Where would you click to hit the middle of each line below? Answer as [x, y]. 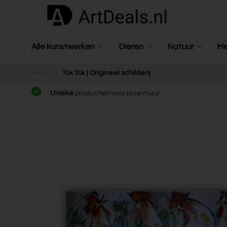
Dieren [131, 47]
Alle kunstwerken [63, 47]
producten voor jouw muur [118, 93]
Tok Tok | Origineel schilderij [106, 73]
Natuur [180, 47]
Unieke [63, 93]
